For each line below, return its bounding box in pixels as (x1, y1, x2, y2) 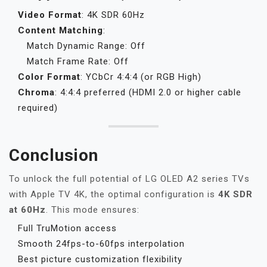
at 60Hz (9, 204, 46, 215)
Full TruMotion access (18, 223, 117, 234)
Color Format (18, 72, 80, 82)
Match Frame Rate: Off (27, 56, 129, 67)
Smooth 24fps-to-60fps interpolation (18, 238, 185, 249)
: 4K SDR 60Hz (82, 10, 145, 20)
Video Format (18, 10, 82, 20)
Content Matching (18, 25, 103, 36)
